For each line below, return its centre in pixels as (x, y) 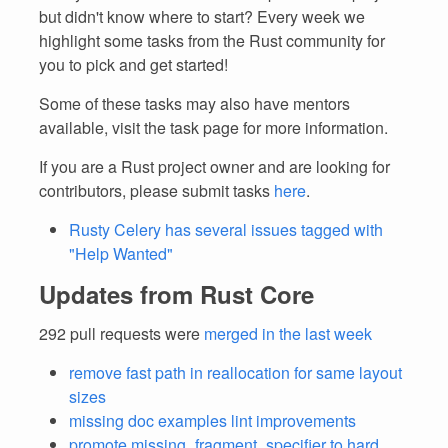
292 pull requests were (121, 333)
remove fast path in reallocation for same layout (235, 372)
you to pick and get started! (133, 64)
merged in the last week (288, 333)
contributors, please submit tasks (156, 190)
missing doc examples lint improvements (212, 420)
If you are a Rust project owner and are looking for (214, 166)
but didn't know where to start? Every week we (202, 16)
